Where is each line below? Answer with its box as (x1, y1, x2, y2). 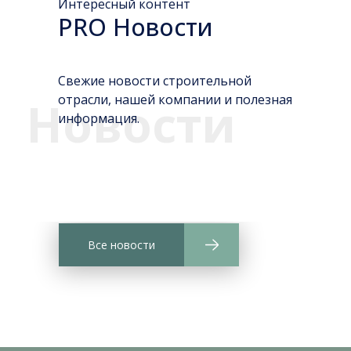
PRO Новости (58, 11, 213, 43)
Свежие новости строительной (58, 72, 251, 89)
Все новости (88, 237, 155, 252)
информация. (58, 110, 139, 127)
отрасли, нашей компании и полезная (58, 91, 292, 108)
